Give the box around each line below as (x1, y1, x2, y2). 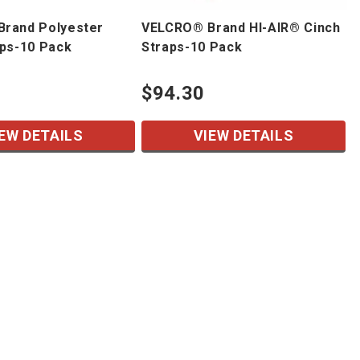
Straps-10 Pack (141, 39, 243, 55)
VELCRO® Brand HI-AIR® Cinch (141, 19, 341, 35)
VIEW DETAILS (193, 126, 294, 144)
